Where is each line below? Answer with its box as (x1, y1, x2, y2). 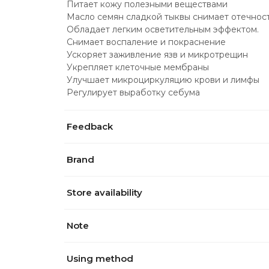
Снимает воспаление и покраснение (67, 37, 226, 48)
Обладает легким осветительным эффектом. (67, 24, 259, 35)
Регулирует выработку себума (67, 87, 200, 98)
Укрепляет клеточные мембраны (67, 62, 209, 73)
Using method (67, 253, 133, 265)
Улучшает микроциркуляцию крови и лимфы (67, 74, 259, 86)
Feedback (67, 121, 113, 133)
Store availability (67, 187, 142, 199)
